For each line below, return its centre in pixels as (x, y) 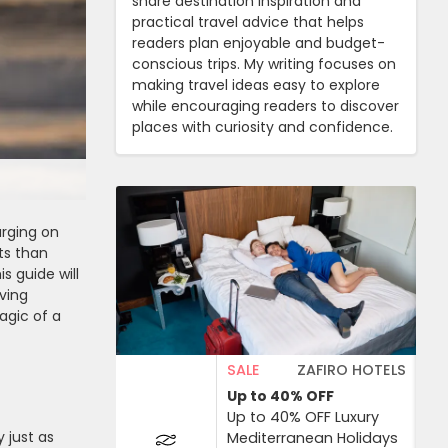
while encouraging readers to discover (265, 106)
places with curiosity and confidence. (262, 127)
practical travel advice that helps (248, 22)
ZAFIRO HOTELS (351, 369)
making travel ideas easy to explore (256, 85)
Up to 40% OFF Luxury (303, 416)
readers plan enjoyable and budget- (258, 43)
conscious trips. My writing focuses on (264, 64)
